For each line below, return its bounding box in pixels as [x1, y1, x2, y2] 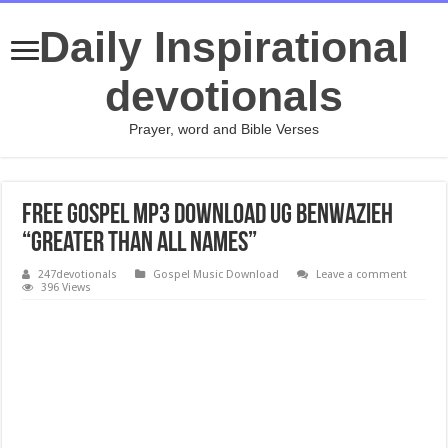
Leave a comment [316, 268, 408, 281]
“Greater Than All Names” [22, 230, 258, 258]
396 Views [41, 281, 92, 294]
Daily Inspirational [39, 23, 409, 71]
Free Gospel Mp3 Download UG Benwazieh [22, 202, 394, 230]
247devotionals [38, 268, 118, 281]
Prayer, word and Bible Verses [129, 121, 319, 137]
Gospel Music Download [153, 268, 280, 281]
